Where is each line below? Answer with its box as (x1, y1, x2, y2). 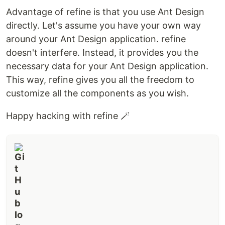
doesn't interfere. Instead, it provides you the (6, 47, 198, 58)
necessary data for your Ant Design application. (6, 60, 208, 71)
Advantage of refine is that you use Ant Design (6, 6, 204, 17)
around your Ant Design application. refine (6, 33, 186, 44)
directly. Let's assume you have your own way (6, 20, 201, 31)
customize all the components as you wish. (6, 87, 189, 98)
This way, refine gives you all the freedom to (6, 74, 194, 85)
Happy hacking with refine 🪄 (6, 110, 130, 121)
